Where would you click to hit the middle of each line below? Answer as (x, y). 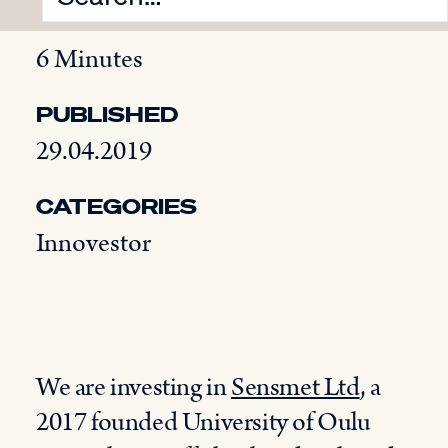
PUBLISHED (107, 114)
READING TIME (127, 22)
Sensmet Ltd (295, 387)
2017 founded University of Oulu (203, 422)
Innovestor (93, 243)
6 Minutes (89, 59)
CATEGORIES (116, 206)
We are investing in (134, 387)
